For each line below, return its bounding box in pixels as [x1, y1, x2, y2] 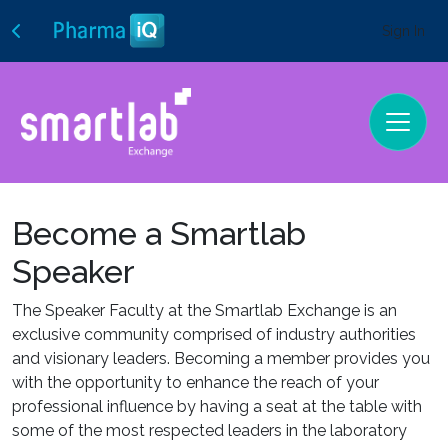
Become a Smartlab [12, 214, 306, 252]
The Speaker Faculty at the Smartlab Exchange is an [12, 300, 397, 320]
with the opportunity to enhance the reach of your [12, 372, 379, 392]
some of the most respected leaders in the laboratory [12, 420, 407, 440]
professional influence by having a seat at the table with [12, 396, 422, 416]
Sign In [382, 22, 425, 39]
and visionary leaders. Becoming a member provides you [12, 348, 430, 368]
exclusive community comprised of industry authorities [12, 324, 416, 344]
